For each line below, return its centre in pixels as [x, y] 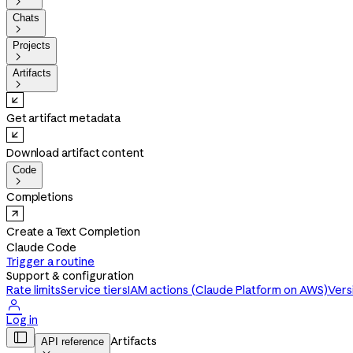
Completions [40, 197]
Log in [22, 320]
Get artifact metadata [64, 118]
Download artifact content [75, 153]
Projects [32, 45]
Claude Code [41, 247]
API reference [72, 342]
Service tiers [94, 290]
